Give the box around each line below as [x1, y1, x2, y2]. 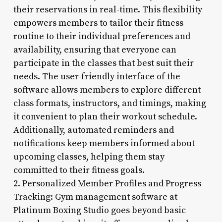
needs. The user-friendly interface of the [13, 70, 180, 82]
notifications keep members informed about [13, 137, 195, 149]
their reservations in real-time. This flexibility [13, 3, 202, 15]
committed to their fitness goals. [13, 164, 145, 176]
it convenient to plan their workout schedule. [13, 111, 197, 122]
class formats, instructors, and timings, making [13, 97, 206, 109]
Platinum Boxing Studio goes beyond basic [13, 204, 186, 216]
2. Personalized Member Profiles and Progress [13, 177, 201, 189]
